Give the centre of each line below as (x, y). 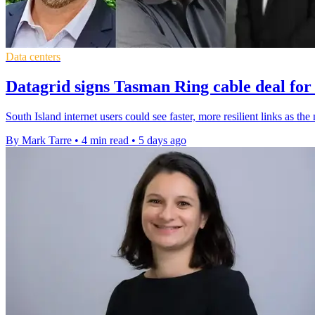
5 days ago (162, 140)
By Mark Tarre (39, 140)
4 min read (105, 140)
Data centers (33, 57)
